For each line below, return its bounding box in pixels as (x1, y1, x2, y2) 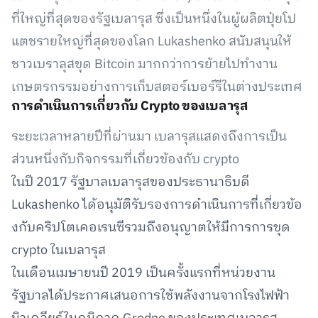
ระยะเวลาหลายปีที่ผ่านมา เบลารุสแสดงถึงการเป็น (11, 126, 287, 148)
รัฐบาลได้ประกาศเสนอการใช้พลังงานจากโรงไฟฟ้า (11, 285, 290, 307)
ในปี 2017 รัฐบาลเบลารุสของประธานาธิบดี (11, 172, 250, 193)
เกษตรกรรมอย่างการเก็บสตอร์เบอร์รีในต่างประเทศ (11, 77, 302, 98)
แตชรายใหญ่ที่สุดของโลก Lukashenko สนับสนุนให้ (11, 31, 292, 53)
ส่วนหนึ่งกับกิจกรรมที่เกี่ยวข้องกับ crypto (11, 149, 239, 170)
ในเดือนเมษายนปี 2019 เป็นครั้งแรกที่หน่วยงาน (11, 263, 275, 284)
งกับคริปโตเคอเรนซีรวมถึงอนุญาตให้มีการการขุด (11, 217, 290, 238)
